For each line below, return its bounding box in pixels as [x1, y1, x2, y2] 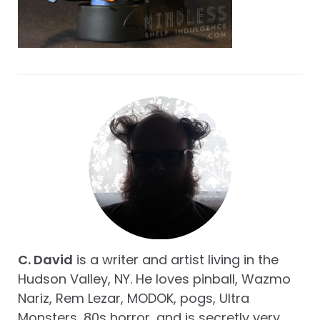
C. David [18, 251, 73, 269]
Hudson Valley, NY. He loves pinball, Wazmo [18, 270, 291, 289]
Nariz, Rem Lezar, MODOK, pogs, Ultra [18, 289, 249, 308]
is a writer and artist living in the [73, 251, 279, 269]
